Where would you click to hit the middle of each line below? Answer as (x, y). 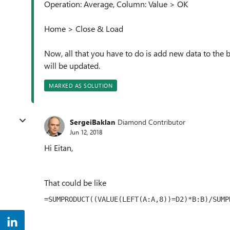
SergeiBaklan (92, 122)
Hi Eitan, (59, 148)
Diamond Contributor (151, 122)
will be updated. (72, 65)
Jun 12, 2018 (86, 132)
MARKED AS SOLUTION (81, 85)
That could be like (75, 183)
